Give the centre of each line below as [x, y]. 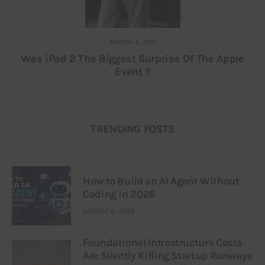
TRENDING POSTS [132, 129]
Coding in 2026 [119, 194]
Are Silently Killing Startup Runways [168, 255]
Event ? [132, 71]
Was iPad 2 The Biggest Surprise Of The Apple [132, 58]
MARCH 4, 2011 [132, 42]
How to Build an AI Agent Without [161, 181]
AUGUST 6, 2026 [109, 211]
